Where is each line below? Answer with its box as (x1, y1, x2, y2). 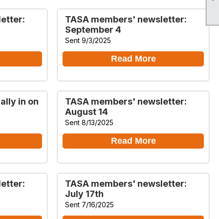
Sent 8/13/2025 (65, 118, 113, 127)
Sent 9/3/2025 (65, 36, 111, 44)
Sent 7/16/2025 (65, 200, 114, 209)
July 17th (65, 188, 104, 199)
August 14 (65, 106, 108, 117)
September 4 (65, 24, 121, 35)
